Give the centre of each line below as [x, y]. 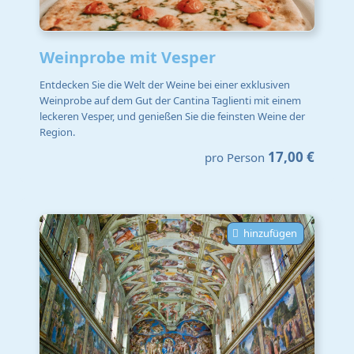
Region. [57, 132]
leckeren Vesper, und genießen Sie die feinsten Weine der [172, 116]
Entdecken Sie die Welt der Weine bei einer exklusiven [165, 84]
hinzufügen [270, 233]
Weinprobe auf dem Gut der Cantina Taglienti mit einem [170, 100]
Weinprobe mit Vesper [128, 58]
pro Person [235, 158]
